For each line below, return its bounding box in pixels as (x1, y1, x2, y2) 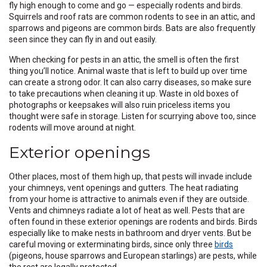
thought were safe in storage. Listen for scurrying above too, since (9, 111, 256, 121)
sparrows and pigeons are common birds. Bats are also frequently (9, 23, 256, 33)
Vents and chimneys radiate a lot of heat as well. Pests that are (9, 205, 245, 215)
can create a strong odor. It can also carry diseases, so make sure (9, 77, 252, 87)
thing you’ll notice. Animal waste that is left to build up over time (9, 66, 247, 76)
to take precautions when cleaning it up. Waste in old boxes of (9, 88, 239, 98)
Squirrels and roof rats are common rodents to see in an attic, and (9, 11, 255, 21)
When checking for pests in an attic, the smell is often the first (9, 54, 239, 64)
